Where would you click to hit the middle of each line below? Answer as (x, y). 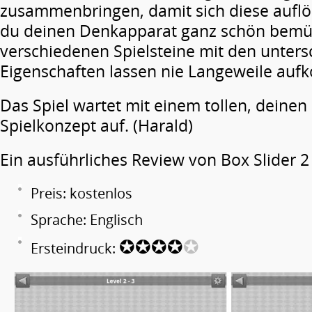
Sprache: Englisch (87, 220)
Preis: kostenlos (81, 193)
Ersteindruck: (75, 248)
